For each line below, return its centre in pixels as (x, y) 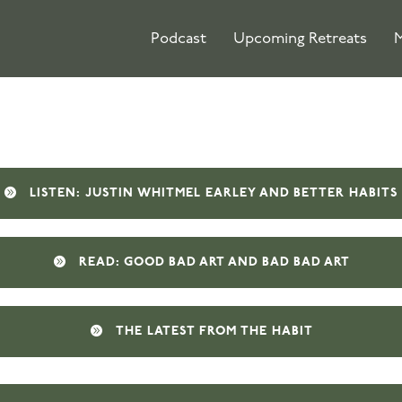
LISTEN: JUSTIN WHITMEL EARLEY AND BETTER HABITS (214, 193)
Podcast (178, 39)
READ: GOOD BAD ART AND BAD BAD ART (214, 262)
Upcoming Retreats (300, 39)
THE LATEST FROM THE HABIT (214, 331)
